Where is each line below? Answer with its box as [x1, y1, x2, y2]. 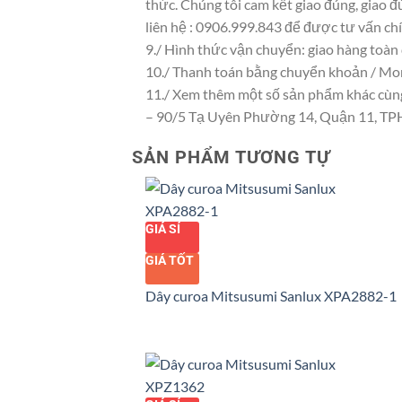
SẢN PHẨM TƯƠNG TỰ [132, 145, 330, 168]
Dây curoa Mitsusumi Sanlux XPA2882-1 [145, 286, 397, 304]
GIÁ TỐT [145, 252, 194, 267]
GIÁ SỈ [145, 221, 180, 236]
